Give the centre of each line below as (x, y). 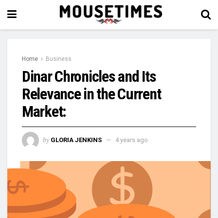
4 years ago (132, 140)
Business (59, 59)
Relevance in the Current (91, 94)
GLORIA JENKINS (76, 140)
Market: (44, 111)
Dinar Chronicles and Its (89, 76)
